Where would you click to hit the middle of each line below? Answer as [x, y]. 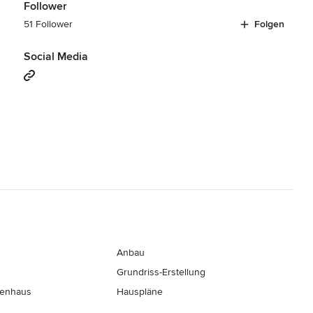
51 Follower [48, 24]
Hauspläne [140, 291]
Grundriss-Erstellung [161, 272]
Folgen [269, 24]
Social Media [56, 56]
